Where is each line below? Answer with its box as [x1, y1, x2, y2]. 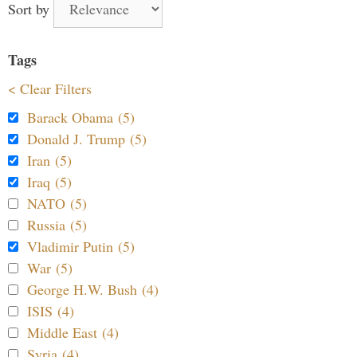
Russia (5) [27, 214, 87, 234]
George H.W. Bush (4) [27, 279, 159, 299]
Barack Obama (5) [27, 107, 135, 127]
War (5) [27, 257, 73, 277]
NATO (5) [27, 193, 87, 213]
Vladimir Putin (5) [27, 236, 135, 256]
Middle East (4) [27, 322, 119, 342]
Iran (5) [27, 150, 72, 170]
